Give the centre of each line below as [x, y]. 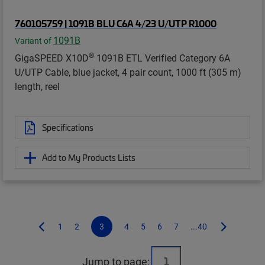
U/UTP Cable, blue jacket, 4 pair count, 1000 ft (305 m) [128, 72]
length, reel [37, 86]
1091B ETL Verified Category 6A [162, 58]
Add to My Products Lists [89, 158]
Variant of [34, 41]
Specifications [68, 127]
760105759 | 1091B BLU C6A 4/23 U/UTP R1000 [116, 23]
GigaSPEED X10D [52, 58]
